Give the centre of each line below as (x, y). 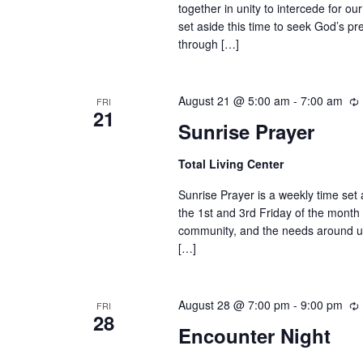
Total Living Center (231, 163)
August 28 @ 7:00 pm (234, 304)
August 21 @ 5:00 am (234, 100)
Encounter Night (254, 336)
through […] (208, 43)
